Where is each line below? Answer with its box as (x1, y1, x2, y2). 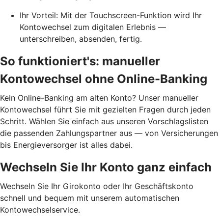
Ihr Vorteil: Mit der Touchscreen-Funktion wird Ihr (20, 10, 202, 20)
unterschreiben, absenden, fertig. (20, 33, 142, 44)
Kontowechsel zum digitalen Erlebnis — (20, 22, 166, 32)
